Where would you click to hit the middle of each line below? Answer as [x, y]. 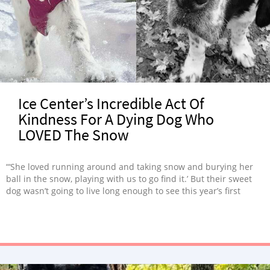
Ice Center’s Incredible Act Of [111, 103]
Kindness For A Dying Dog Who [116, 119]
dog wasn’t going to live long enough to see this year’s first [123, 191]
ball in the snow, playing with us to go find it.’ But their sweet [129, 179]
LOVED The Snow [74, 135]
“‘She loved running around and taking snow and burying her [130, 167]
